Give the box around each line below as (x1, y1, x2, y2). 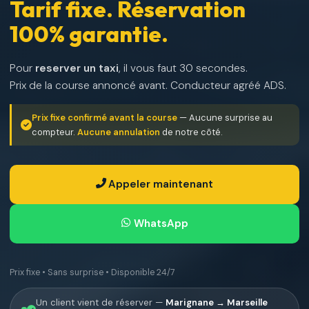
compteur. (32, 126, 77, 138)
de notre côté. (160, 126, 223, 138)
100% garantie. (10, 19, 168, 48)
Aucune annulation (77, 126, 160, 138)
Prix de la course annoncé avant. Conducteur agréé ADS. (10, 78, 286, 92)
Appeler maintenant (108, 177, 213, 191)
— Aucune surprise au (177, 111, 272, 123)
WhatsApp (133, 216, 188, 230)
